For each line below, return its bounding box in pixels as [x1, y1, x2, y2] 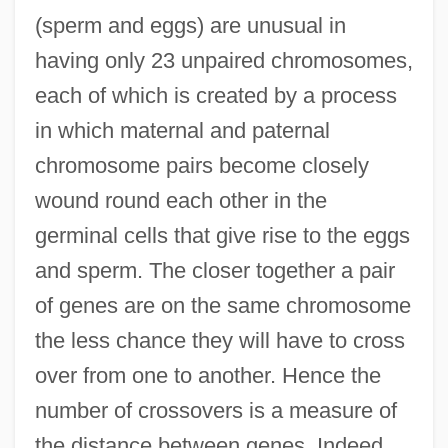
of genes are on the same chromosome [34, 292, 411, 318]
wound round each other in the [34, 187, 327, 213]
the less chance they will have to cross [34, 327, 405, 353]
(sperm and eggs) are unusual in [34, 12, 346, 38]
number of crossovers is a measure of [34, 397, 397, 423]
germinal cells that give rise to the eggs [34, 222, 410, 248]
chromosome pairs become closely [34, 152, 369, 178]
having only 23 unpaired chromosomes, [34, 47, 413, 73]
